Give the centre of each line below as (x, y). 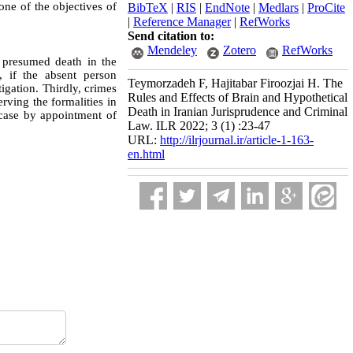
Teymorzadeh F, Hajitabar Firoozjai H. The (235, 83)
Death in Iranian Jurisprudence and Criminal (238, 111)
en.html (146, 154)
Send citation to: (171, 36)
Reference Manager (182, 22)
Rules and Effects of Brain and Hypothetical (238, 97)
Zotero (240, 50)
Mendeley (172, 50)
